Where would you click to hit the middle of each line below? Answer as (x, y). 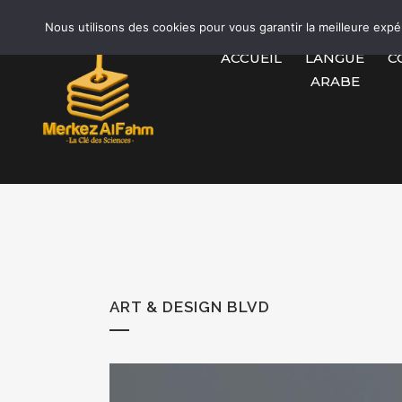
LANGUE (335, 57)
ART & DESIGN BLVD (190, 307)
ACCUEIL (252, 57)
